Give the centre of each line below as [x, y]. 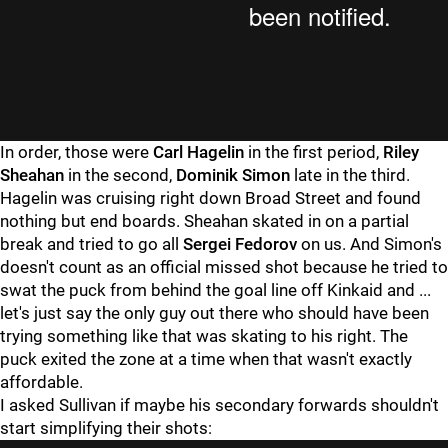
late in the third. [350, 175]
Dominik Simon [233, 175]
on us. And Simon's [369, 244]
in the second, [120, 175]
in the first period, [313, 152]
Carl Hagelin [198, 152]
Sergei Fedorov [240, 244]
